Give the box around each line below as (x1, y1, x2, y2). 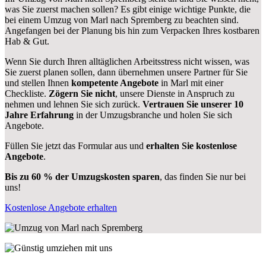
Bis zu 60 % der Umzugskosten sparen (5, 172, 160, 182)
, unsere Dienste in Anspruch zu (115, 88, 235, 99)
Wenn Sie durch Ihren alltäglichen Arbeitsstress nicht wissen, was (5, 56, 249, 67)
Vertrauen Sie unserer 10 (142, 99, 243, 110)
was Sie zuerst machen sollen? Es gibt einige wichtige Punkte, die (5, 4, 251, 15)
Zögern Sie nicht (49, 88, 115, 99)
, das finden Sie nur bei (160, 172, 246, 182)
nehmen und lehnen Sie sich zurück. (5, 99, 142, 110)
